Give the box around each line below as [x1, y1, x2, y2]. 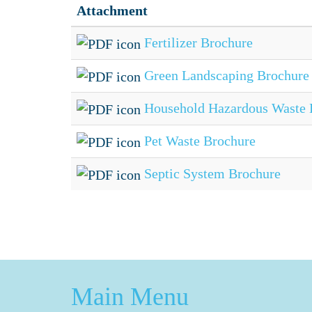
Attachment [77, 3, 148, 18]
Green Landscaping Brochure [144, 68, 309, 83]
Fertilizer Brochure [144, 35, 253, 50]
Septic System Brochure [144, 166, 281, 181]
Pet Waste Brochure [144, 133, 256, 148]
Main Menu [71, 283, 189, 311]
